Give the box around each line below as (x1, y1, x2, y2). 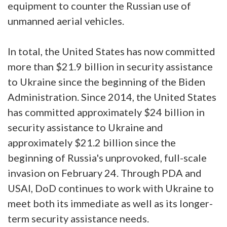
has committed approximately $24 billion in (8, 106, 205, 119)
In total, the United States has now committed (8, 45, 215, 58)
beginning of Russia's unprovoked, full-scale (8, 152, 207, 164)
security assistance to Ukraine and (8, 121, 163, 134)
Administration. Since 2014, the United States (8, 91, 216, 103)
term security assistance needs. (8, 212, 149, 225)
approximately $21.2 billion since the (8, 136, 176, 149)
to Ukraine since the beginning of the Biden (8, 75, 205, 88)
